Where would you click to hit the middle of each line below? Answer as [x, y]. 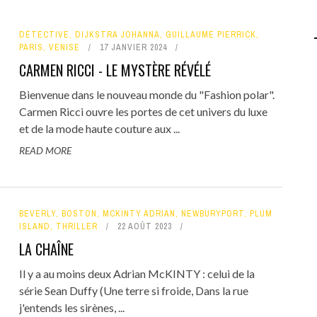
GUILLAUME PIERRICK [211, 35]
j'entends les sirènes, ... [71, 307]
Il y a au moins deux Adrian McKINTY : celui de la [137, 273]
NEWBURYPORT [212, 213]
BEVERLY [37, 213]
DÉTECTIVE [44, 35]
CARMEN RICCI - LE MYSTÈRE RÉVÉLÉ [115, 70]
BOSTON [79, 213]
